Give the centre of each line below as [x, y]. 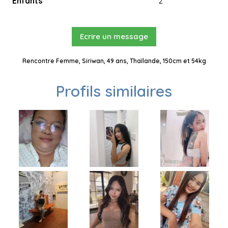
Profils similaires [114, 91]
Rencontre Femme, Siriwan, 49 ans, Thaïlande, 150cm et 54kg [114, 61]
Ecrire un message [114, 36]
